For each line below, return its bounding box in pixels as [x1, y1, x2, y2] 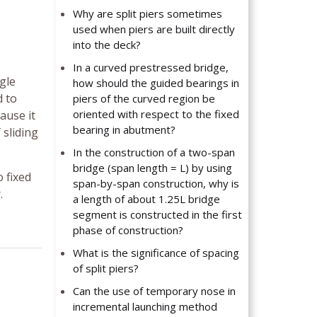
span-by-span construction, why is [73, 176, 240, 191]
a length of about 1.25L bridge [73, 192, 221, 207]
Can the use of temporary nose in [73, 284, 236, 299]
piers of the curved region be [73, 91, 216, 106]
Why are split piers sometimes [73, 6, 223, 21]
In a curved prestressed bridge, [73, 60, 229, 75]
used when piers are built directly [73, 22, 236, 37]
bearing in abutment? [73, 122, 176, 137]
